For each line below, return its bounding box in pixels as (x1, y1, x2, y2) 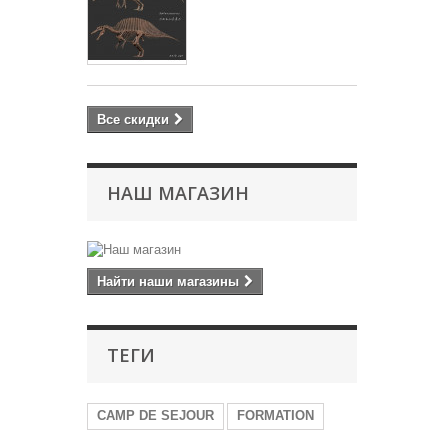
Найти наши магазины (97, 274, 239, 290)
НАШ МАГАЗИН (107, 181, 249, 206)
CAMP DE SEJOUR (97, 408, 214, 424)
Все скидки (97, 112, 169, 128)
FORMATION (237, 408, 314, 424)
